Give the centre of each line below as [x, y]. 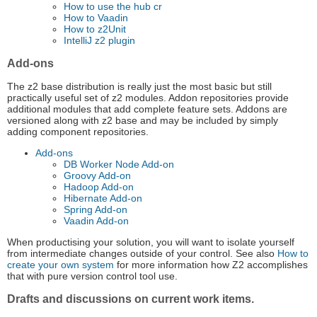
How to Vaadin [96, 18]
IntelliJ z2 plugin [99, 41]
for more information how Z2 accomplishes [211, 265]
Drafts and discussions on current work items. [131, 299]
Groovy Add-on [97, 176]
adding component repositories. [78, 132]
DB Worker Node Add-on [119, 165]
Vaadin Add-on [96, 221]
